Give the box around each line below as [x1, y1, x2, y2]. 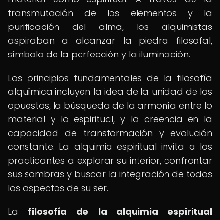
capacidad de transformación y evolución [8, 127, 212, 139]
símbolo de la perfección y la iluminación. [8, 48, 190, 60]
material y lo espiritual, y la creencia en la [8, 113, 212, 125]
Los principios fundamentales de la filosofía [8, 72, 212, 84]
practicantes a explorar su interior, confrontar [8, 154, 212, 166]
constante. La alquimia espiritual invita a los [8, 140, 212, 153]
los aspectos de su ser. [8, 182, 108, 194]
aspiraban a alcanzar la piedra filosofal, [8, 34, 212, 47]
